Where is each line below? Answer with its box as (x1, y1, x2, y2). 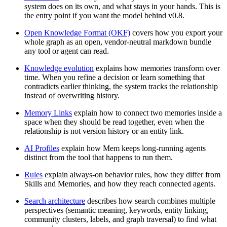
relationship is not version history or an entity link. (24, 127, 184, 136)
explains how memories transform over (94, 64, 220, 73)
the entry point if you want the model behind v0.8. (24, 11, 184, 20)
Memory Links (24, 108, 72, 118)
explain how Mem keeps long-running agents (59, 144, 206, 153)
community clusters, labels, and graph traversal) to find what (24, 215, 216, 224)
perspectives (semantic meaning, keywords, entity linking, (24, 206, 209, 215)
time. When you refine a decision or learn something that (24, 73, 205, 82)
